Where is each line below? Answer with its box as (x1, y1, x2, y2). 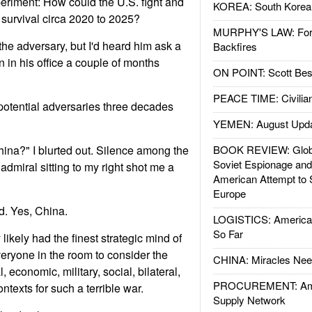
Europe (212, 186, 246, 201)
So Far (212, 226, 243, 241)
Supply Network (212, 292, 286, 307)
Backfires (212, 39, 257, 54)
